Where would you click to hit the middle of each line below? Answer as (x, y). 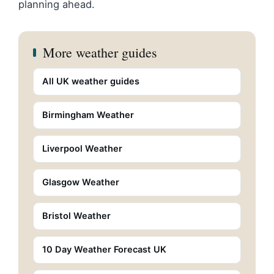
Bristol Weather (76, 216)
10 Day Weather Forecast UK (104, 249)
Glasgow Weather (81, 182)
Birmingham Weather (88, 115)
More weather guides (100, 52)
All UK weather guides (91, 81)
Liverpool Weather (82, 148)
